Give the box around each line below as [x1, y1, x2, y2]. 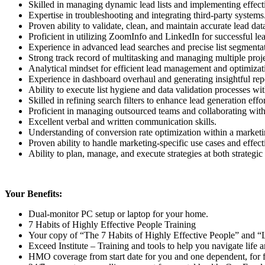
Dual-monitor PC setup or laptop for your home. [28, 208, 208, 219]
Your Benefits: [5, 188, 62, 199]
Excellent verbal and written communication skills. [28, 116, 216, 127]
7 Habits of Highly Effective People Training [28, 219, 196, 230]
